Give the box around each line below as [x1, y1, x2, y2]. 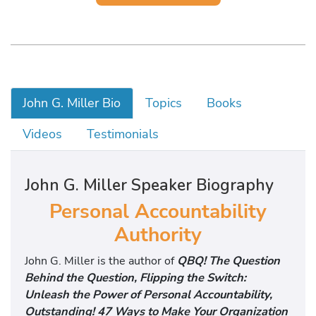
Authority [114, 221, 202, 248]
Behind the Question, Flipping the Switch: [25, 269, 246, 286]
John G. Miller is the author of [25, 253, 177, 269]
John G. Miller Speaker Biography [25, 174, 274, 196]
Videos [23, 126, 63, 143]
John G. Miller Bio [23, 95, 121, 111]
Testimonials [87, 126, 159, 143]
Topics [145, 95, 183, 111]
